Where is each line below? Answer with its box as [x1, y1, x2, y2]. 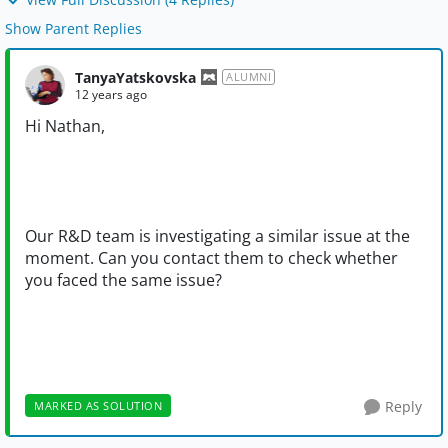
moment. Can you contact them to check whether [25, 247, 398, 270]
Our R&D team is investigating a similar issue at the [25, 225, 410, 248]
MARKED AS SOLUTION [34, 398, 162, 414]
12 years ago [75, 85, 147, 103]
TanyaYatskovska [75, 67, 196, 87]
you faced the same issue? [25, 269, 222, 292]
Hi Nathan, [25, 115, 105, 138]
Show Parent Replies [5, 19, 142, 39]
